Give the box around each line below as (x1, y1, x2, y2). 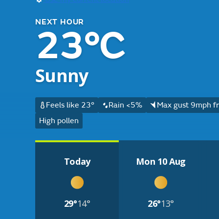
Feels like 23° (45, 100, 94, 110)
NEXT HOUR (35, 17, 85, 27)
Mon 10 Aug (136, 155, 186, 167)
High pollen (39, 116, 79, 126)
